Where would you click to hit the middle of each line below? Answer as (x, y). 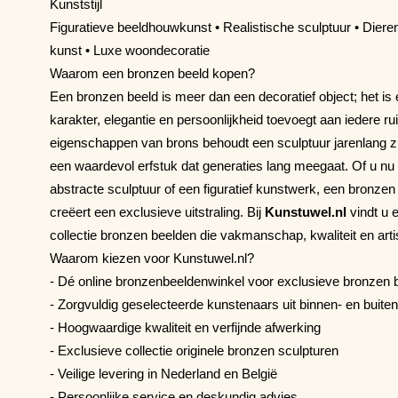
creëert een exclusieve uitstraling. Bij (157, 211)
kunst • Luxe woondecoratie (130, 50)
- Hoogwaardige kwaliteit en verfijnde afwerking (185, 327)
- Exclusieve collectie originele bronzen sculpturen (194, 350)
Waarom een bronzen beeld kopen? (152, 73)
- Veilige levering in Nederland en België (163, 373)
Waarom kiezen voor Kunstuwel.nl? (152, 258)
